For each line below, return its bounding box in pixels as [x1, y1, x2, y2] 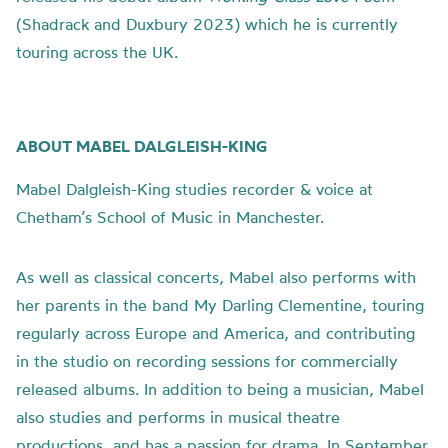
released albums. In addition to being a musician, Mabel [16, 379, 424, 399]
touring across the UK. [16, 42, 178, 62]
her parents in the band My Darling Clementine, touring [16, 295, 424, 315]
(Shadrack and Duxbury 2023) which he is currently [16, 14, 398, 34]
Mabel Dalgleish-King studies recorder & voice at [16, 179, 373, 199]
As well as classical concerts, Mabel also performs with [16, 267, 416, 287]
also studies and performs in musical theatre [16, 407, 340, 427]
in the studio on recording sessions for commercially [16, 351, 398, 371]
